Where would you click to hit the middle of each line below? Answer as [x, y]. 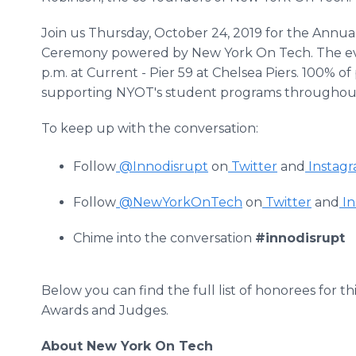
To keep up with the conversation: [151, 128]
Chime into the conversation [164, 238]
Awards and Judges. [106, 310]
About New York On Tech [127, 346]
